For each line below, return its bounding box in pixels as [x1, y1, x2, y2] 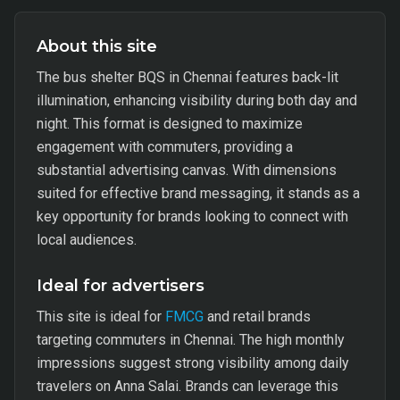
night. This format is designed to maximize [37, 115, 303, 132]
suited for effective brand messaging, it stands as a [37, 185, 360, 202]
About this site [37, 37, 157, 56]
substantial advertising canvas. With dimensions [37, 162, 337, 179]
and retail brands [204, 308, 311, 325]
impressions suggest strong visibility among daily [37, 354, 349, 371]
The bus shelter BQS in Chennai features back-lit [37, 69, 338, 86]
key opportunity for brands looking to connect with [37, 208, 348, 225]
